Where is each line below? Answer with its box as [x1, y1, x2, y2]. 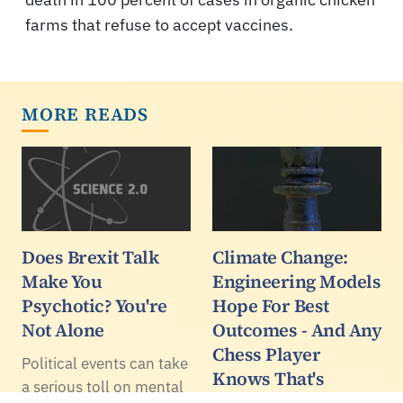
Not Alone [22, 317, 104, 343]
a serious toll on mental [22, 376, 184, 397]
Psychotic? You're [22, 292, 167, 318]
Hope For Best [212, 292, 329, 318]
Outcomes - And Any [212, 317, 381, 343]
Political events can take [22, 353, 188, 373]
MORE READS [22, 101, 148, 127]
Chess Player [212, 341, 320, 367]
